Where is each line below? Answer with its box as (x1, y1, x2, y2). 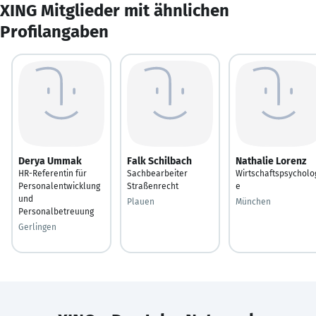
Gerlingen (18, 221, 56, 232)
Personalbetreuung (18, 206, 94, 217)
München (236, 196, 271, 207)
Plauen (127, 196, 154, 207)
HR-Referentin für (18, 168, 87, 178)
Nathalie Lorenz (236, 154, 306, 167)
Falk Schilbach (127, 154, 192, 167)
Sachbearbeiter (127, 168, 188, 178)
